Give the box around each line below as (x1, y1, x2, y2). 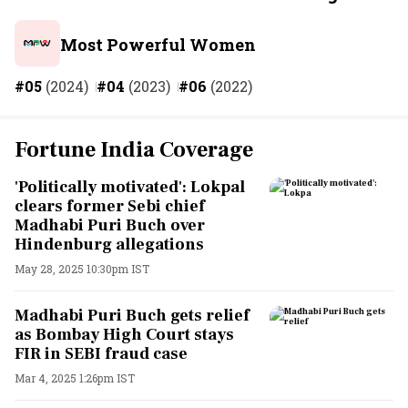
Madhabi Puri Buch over (15, 214, 205, 236)
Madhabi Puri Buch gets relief (15, 304, 250, 326)
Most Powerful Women (60, 33, 256, 56)
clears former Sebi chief (15, 195, 205, 217)
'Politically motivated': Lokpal (15, 176, 245, 198)
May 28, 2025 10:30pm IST (15, 260, 149, 276)
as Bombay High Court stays (15, 323, 234, 345)
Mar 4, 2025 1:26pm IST (15, 370, 135, 385)
